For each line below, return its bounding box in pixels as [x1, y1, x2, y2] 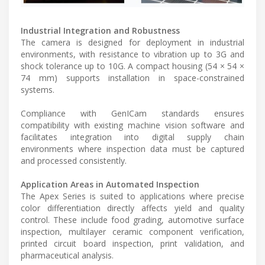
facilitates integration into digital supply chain [21, 131, 244, 143]
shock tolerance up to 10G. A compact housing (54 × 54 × [21, 60, 244, 72]
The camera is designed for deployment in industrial [21, 36, 244, 48]
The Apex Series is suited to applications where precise [21, 190, 244, 202]
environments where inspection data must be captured [21, 143, 244, 154]
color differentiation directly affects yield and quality [21, 202, 244, 214]
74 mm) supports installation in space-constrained [21, 72, 244, 83]
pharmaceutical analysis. [21, 249, 114, 261]
